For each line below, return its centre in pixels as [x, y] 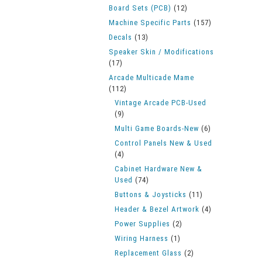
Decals [120, 37]
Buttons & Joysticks [151, 194]
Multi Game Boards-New [157, 128]
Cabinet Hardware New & [158, 169]
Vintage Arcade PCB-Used [161, 103]
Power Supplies [142, 224]
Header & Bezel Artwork [157, 209]
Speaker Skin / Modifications [161, 52]
